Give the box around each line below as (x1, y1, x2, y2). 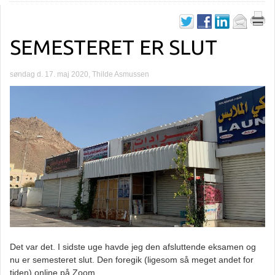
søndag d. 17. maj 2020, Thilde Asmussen (10, 70, 149, 79)
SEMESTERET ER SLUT (10, 35, 217, 58)
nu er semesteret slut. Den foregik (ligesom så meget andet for (10, 255, 254, 265)
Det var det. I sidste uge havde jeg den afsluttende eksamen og (10, 242, 256, 252)
